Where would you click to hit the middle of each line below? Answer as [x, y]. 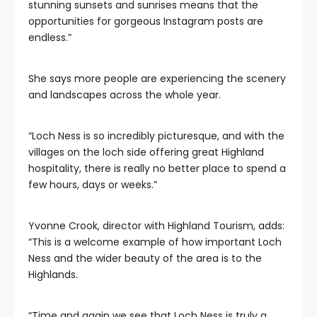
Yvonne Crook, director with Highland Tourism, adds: [156, 226]
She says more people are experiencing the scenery [157, 79]
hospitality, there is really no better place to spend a [157, 168]
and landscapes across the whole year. [125, 95]
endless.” [50, 38]
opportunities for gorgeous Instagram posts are [146, 21]
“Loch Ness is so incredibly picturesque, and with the [156, 136]
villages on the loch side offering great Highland [146, 152]
